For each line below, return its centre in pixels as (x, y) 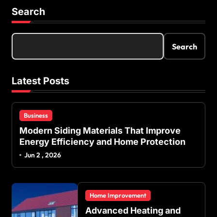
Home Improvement (118, 195)
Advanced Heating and (133, 210)
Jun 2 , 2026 (43, 155)
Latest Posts (40, 81)
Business (36, 116)
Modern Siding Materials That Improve (100, 131)
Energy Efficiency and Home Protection (102, 142)
